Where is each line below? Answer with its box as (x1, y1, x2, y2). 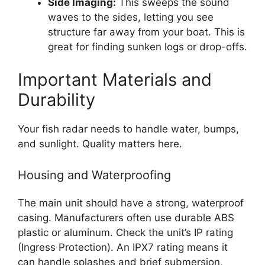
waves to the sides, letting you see (48, 11, 214, 23)
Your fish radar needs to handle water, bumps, (18, 122, 239, 135)
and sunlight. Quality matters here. (18, 137, 182, 150)
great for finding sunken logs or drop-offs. (48, 41, 247, 53)
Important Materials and (18, 69, 212, 90)
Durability (18, 89, 95, 110)
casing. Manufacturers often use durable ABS (18, 212, 234, 224)
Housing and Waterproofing (18, 168, 171, 182)
